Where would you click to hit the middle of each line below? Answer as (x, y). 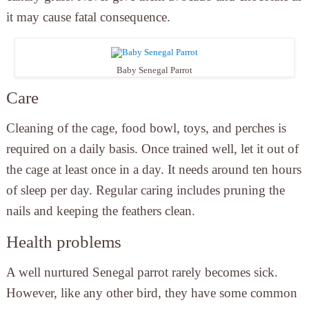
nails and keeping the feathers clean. (100, 211)
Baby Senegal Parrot (154, 70)
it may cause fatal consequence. (88, 17)
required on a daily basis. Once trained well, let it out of (152, 149)
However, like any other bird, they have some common (151, 293)
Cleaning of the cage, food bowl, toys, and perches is (146, 128)
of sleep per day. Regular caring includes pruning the (145, 190)
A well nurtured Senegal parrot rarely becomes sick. (142, 272)
